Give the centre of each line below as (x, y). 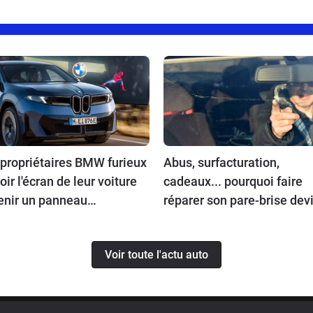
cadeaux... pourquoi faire (233, 182)
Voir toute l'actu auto (156, 254)
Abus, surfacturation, (221, 163)
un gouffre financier (218, 219)
